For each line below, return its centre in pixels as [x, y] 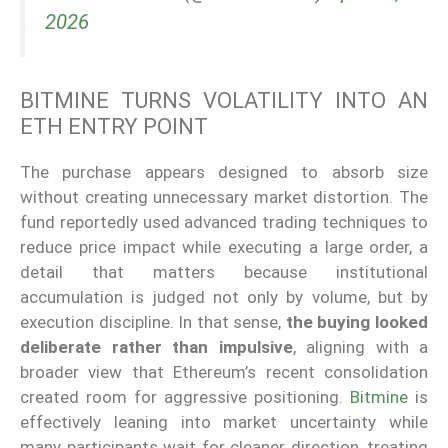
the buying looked [357, 321]
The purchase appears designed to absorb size [224, 171]
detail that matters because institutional [224, 271]
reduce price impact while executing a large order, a [224, 246]
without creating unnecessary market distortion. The [224, 196]
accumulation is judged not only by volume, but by [224, 296]
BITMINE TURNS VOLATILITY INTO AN [224, 100]
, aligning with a [360, 346]
